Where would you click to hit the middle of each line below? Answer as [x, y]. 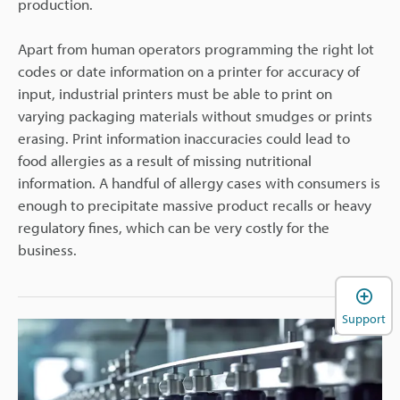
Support [364, 318]
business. [47, 250]
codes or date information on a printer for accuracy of [189, 71]
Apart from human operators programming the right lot [196, 49]
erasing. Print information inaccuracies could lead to [184, 138]
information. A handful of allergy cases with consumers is [199, 183]
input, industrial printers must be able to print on [175, 94]
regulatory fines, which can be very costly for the [174, 228]
